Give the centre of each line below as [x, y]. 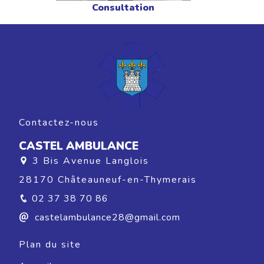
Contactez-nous [59, 122]
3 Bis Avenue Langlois [91, 161]
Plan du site [50, 244]
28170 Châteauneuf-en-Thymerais [108, 179]
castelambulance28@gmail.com [106, 217]
